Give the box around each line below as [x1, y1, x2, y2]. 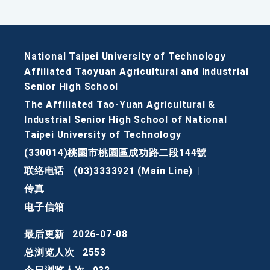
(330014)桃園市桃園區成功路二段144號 [24, 147, 207, 159]
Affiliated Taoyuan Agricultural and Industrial [24, 66, 249, 78]
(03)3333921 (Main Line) [73, 165, 193, 177]
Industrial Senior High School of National [24, 114, 227, 126]
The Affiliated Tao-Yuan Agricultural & [24, 99, 216, 111]
